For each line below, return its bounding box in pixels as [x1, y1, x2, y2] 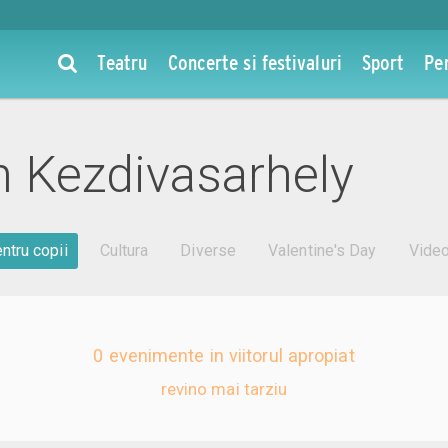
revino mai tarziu [160, 379, 288, 400]
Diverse [180, 241, 237, 261]
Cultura [99, 241, 149, 261]
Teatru [96, 50, 148, 74]
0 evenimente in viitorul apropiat [93, 345, 355, 367]
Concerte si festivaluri [167, 50, 342, 74]
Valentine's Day [268, 241, 377, 261]
